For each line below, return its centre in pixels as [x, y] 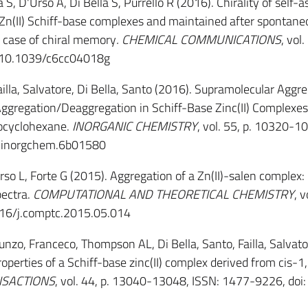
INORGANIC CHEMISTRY [134, 126]
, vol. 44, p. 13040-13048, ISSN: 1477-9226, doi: [180, 281]
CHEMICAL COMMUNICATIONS [201, 40]
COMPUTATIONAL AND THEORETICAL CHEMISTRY [163, 194]
